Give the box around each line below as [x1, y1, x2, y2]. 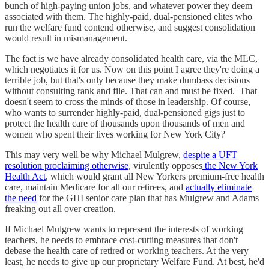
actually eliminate [186, 181, 252, 192]
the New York [202, 160, 258, 171]
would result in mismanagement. [5, 32, 127, 43]
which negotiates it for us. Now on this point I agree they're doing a [5, 64, 259, 74]
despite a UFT [183, 149, 237, 160]
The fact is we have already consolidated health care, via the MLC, [5, 53, 258, 64]
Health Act [5, 171, 46, 181]
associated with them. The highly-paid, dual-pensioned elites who [5, 11, 252, 22]
